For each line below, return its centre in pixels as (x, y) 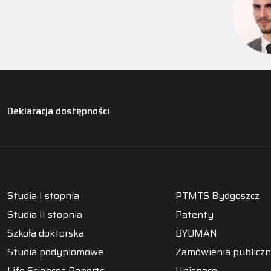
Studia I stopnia (43, 196)
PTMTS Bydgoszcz (217, 196)
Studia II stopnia (45, 215)
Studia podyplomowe (55, 252)
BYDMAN (196, 233)
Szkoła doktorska (46, 233)
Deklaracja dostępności (58, 111)
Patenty (194, 215)
